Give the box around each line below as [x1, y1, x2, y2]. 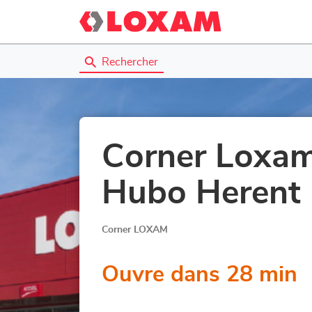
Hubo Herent [102, 177, 301, 210]
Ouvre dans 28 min [102, 263, 297, 286]
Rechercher [102, 56, 158, 68]
